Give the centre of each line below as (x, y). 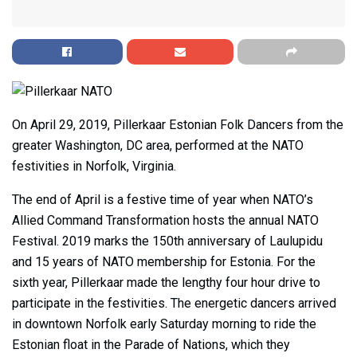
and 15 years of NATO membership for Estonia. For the (164, 261)
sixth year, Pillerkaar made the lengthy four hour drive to (166, 282)
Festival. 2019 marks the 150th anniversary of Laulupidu (167, 241)
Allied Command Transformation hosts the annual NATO (165, 220)
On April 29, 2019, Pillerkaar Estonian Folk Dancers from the (178, 124)
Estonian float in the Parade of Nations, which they (151, 344)
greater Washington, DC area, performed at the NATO (158, 145)
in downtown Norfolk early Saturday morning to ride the (164, 324)
